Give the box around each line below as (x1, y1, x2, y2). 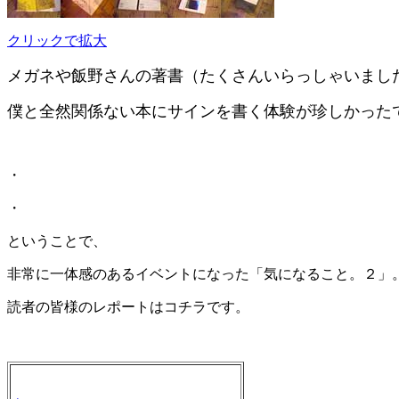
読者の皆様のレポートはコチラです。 (7, 299, 249, 314)
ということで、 (7, 233, 107, 248)
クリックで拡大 (7, 33, 107, 48)
